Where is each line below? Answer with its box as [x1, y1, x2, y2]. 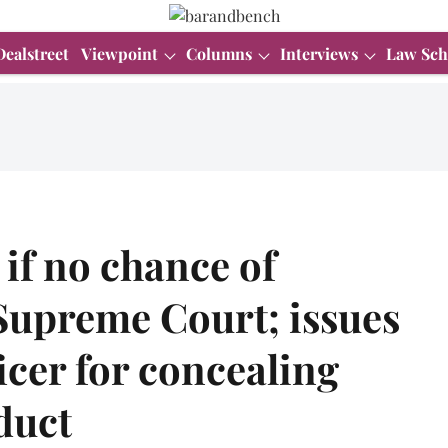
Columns [186, 43, 252, 64]
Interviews [280, 43, 358, 64]
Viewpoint [81, 43, 158, 64]
